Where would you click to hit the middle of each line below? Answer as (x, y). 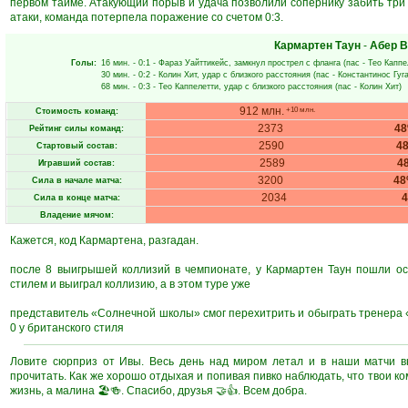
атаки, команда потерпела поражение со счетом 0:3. (147, 17)
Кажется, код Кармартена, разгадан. (104, 240)
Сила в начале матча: (76, 180)
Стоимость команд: (76, 111)
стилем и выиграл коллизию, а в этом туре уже (130, 284)
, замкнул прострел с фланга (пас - (298, 63)
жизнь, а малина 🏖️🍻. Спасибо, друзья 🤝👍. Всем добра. (158, 391)
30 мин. (116, 75)
